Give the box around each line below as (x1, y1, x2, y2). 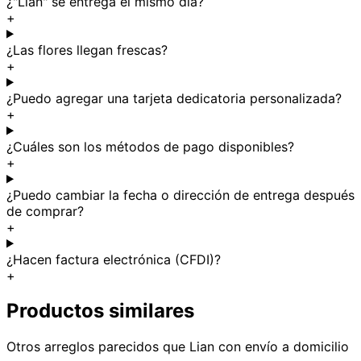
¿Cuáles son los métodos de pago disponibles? (6, 138, 294, 155)
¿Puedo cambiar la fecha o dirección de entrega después (6, 186, 355, 203)
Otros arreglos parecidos (6, 338, 159, 355)
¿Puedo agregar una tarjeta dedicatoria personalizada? (6, 89, 342, 106)
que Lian (159, 338, 214, 355)
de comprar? (6, 202, 84, 219)
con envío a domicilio (214, 338, 349, 355)
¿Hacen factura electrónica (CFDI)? (6, 251, 221, 268)
